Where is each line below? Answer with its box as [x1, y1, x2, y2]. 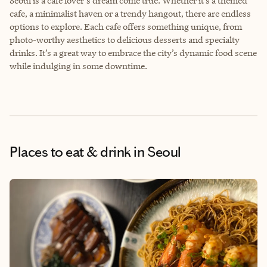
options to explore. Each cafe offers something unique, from [10, 20, 242, 32]
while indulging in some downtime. [10, 60, 147, 72]
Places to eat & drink [10, 143, 131, 160]
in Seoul [131, 143, 181, 160]
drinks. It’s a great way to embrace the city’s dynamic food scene [10, 46, 257, 58]
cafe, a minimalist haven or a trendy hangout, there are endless [10, 7, 251, 19]
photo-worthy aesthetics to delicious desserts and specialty [10, 33, 240, 45]
